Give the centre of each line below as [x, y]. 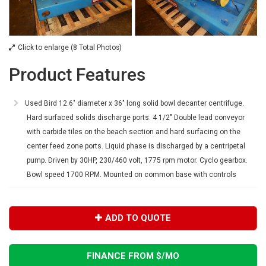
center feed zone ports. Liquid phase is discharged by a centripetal [136, 146]
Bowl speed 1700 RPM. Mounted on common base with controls [132, 175]
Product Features [77, 75]
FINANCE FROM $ [124, 256]
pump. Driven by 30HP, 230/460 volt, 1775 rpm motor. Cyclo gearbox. [137, 161]
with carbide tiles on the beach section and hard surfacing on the [134, 132]
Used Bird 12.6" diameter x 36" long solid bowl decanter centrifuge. [134, 104]
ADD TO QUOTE [138, 218]
